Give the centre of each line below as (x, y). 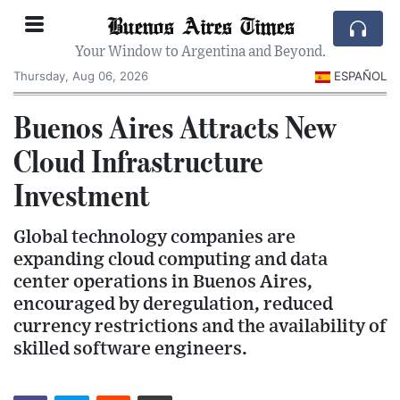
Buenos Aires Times (200, 25)
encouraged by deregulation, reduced (173, 304)
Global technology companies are (154, 237)
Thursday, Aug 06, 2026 (81, 76)
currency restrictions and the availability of (200, 326)
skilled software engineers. (130, 348)
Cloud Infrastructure (138, 160)
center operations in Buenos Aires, (163, 281)
